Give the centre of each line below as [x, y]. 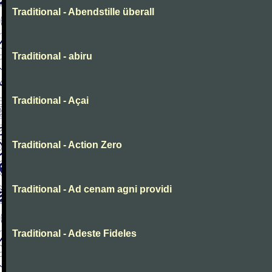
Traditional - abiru [52, 56]
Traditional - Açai [50, 100]
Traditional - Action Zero [67, 145]
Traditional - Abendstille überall [83, 12]
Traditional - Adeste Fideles [74, 233]
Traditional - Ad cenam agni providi [92, 189]
